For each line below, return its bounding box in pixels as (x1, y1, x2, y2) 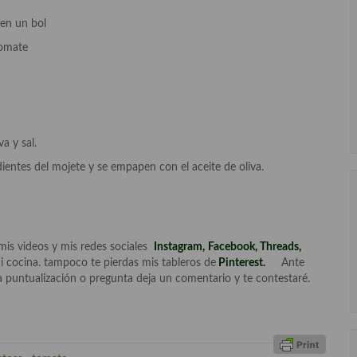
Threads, (260, 241, 301, 253)
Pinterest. (218, 257, 265, 269)
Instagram (154, 241, 202, 253)
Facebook (208, 241, 255, 253)
